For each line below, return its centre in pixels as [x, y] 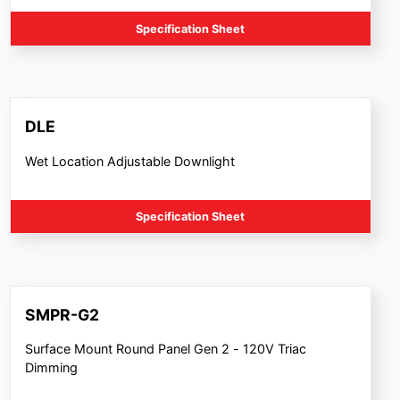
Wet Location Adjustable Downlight [130, 161]
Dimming [52, 368]
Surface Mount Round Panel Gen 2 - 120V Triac [166, 349]
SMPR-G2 [62, 315]
